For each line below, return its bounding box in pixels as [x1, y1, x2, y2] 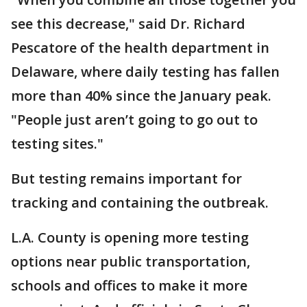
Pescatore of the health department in [11, 38, 269, 57]
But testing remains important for [11, 169, 242, 188]
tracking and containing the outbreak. [11, 193, 269, 212]
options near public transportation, [11, 251, 250, 271]
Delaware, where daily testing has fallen [11, 62, 280, 81]
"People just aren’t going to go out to [11, 110, 258, 129]
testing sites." [11, 134, 103, 153]
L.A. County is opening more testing [11, 228, 249, 247]
